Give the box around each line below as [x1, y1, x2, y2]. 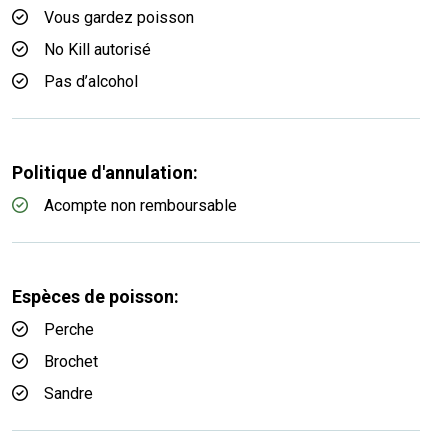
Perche [44, 320, 94, 339]
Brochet [44, 352, 98, 371]
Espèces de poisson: [12, 286, 179, 307]
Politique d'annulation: [12, 162, 198, 183]
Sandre [44, 384, 93, 403]
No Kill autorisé [44, 40, 151, 59]
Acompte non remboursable [44, 196, 237, 215]
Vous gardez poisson [44, 8, 194, 27]
